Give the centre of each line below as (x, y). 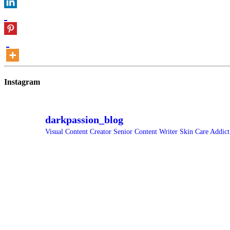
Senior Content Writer (146, 132)
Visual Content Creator (79, 132)
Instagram (22, 82)
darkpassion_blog (84, 120)
